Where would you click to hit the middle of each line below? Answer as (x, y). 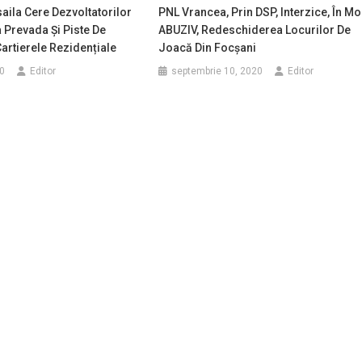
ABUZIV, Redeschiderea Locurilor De (255, 30)
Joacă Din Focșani (208, 48)
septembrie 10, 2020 (217, 71)
